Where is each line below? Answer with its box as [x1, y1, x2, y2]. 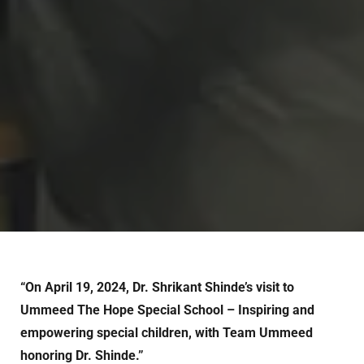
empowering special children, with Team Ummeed [20, 325, 313, 341]
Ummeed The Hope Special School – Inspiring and [20, 302, 314, 318]
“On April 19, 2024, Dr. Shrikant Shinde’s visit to [20, 279, 294, 296]
